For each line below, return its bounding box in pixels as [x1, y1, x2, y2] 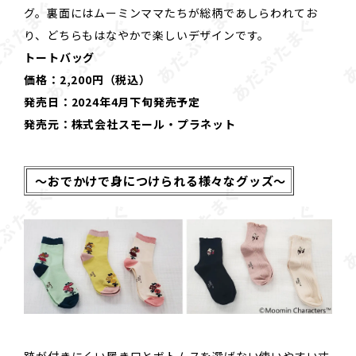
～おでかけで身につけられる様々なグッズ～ [32, 171, 287, 189]
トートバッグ [24, 49, 95, 66]
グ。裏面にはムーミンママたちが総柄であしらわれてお [24, 5, 318, 21]
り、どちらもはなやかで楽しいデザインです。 [24, 27, 270, 44]
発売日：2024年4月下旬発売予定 [24, 94, 200, 110]
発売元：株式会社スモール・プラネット [24, 116, 236, 133]
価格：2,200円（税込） [24, 72, 151, 88]
